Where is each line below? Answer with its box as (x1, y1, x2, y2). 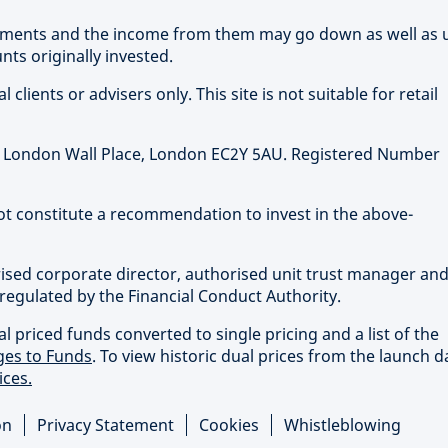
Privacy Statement (37, 414, 174, 437)
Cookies (199, 414, 259, 437)
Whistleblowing (284, 414, 401, 437)
